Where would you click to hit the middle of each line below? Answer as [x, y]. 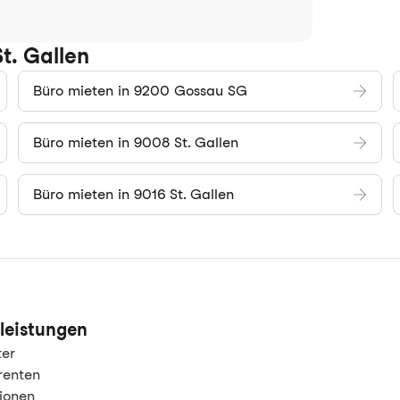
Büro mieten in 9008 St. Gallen [136, 142]
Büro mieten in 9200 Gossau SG [140, 91]
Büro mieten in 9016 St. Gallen [133, 194]
